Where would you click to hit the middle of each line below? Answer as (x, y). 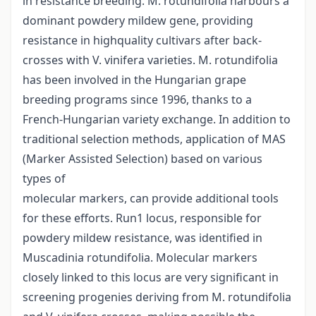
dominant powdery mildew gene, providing (138, 21)
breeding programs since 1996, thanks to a (137, 100)
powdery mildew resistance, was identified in (142, 238)
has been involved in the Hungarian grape (134, 80)
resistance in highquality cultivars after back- (142, 41)
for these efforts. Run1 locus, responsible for (142, 218)
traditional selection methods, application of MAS (154, 139)
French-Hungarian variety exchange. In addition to (157, 120)
